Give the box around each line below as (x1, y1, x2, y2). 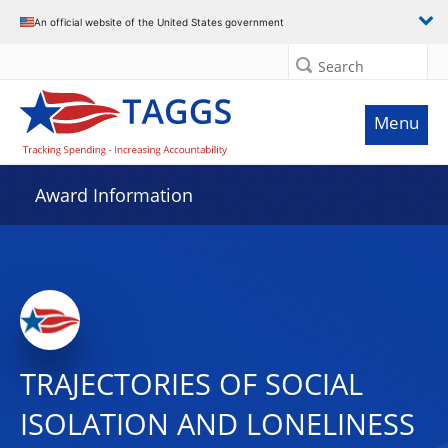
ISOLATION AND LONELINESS (20, 404, 415, 444)
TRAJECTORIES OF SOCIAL (20, 364, 363, 404)
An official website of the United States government (34, 15, 284, 28)
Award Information (35, 183, 193, 207)
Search (318, 57, 364, 76)
